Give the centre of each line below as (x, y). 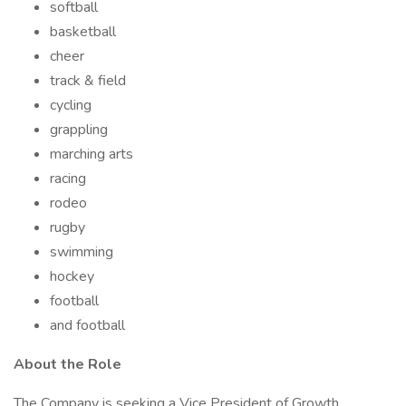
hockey (72, 276)
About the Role (68, 364)
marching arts (92, 154)
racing (68, 179)
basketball (83, 32)
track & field (88, 81)
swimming (82, 252)
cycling (71, 105)
